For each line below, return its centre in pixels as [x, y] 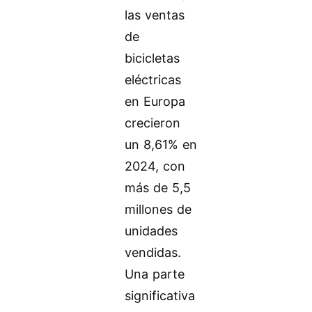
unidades [151, 231]
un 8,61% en [161, 144]
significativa [160, 295]
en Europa [155, 101]
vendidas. [153, 252]
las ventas [155, 15]
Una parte [155, 274]
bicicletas [153, 58]
